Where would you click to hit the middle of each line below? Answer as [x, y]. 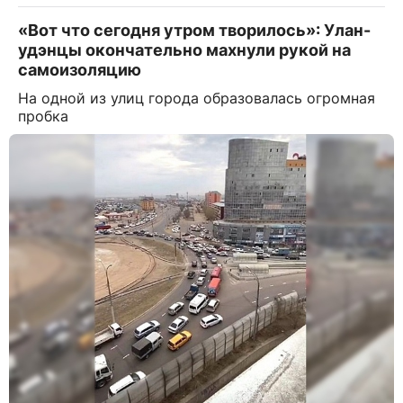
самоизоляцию [80, 69]
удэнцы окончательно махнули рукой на [184, 49]
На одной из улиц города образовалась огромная [197, 98]
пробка [43, 116]
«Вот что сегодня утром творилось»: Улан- [194, 30]
